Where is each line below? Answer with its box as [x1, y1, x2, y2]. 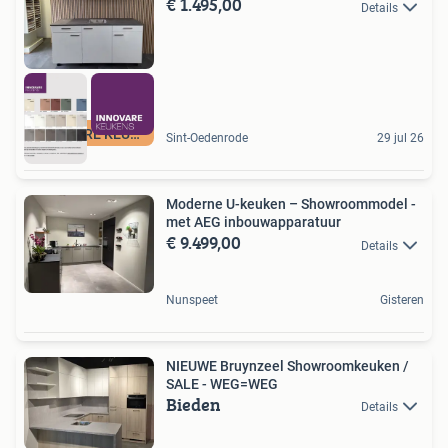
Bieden [166, 390, 221, 418]
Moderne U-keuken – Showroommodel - [166, 196, 416, 213]
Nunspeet [166, 292, 218, 307]
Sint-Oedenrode [166, 131, 248, 146]
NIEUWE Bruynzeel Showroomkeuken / [166, 357, 409, 374]
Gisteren [380, 292, 424, 307]
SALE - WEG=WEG [166, 375, 278, 392]
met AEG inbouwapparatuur [166, 214, 341, 231]
